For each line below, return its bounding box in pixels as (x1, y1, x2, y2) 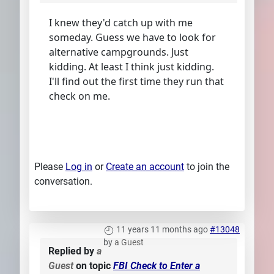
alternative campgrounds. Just (49, 45, 188, 59)
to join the (184, 161, 229, 173)
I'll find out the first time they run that (49, 75, 224, 89)
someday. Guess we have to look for (49, 31, 216, 45)
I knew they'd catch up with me (49, 16, 193, 30)
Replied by (48, 245, 97, 257)
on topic (73, 260, 113, 272)
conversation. (34, 176, 92, 188)
